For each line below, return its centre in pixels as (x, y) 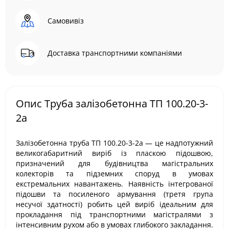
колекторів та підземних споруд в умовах (114, 174)
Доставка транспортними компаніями (115, 53)
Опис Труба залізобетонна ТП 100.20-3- (112, 104)
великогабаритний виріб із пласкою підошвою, (114, 153)
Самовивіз (66, 21)
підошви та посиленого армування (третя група (114, 194)
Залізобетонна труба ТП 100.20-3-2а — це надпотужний (114, 143)
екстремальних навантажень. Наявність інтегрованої (114, 184)
